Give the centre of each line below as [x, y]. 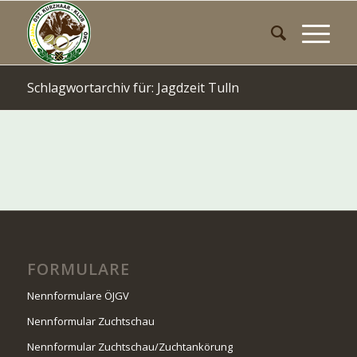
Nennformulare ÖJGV [78, 295]
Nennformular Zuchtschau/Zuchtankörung [129, 346]
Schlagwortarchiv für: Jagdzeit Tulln [133, 88]
